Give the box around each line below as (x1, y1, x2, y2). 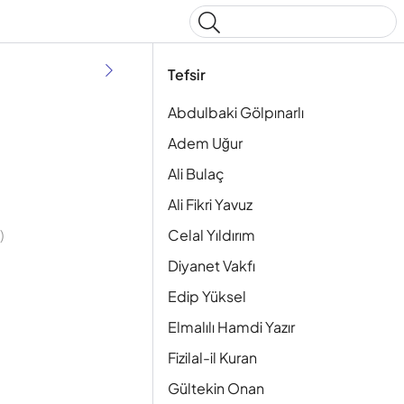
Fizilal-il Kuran (168, 348, 257, 367)
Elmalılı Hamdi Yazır (168, 317, 295, 336)
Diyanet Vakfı (168, 256, 255, 275)
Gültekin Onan (168, 379, 264, 398)
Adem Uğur (168, 133, 243, 152)
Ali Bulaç (168, 164, 225, 183)
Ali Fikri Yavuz (168, 195, 252, 214)
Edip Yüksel (168, 287, 246, 306)
